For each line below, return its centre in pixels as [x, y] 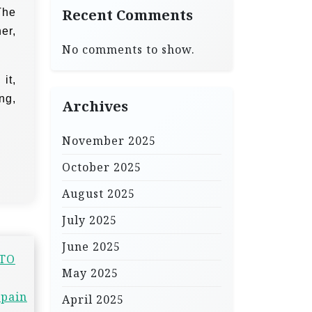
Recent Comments [127, 15]
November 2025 [109, 141]
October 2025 [102, 167]
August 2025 [99, 194]
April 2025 [93, 299]
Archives [95, 106]
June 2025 [91, 247]
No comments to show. [128, 49]
